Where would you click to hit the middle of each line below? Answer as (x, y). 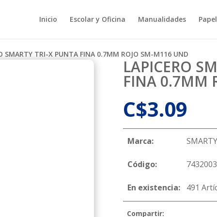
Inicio (48, 19)
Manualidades (162, 19)
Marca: (141, 141)
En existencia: (154, 188)
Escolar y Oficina (97, 19)
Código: (142, 164)
